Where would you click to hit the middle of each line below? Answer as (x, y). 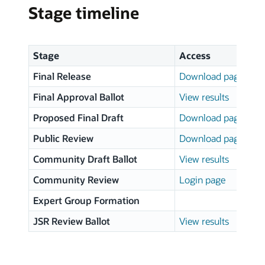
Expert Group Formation (86, 201)
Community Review (76, 180)
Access (195, 56)
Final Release (62, 76)
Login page (202, 180)
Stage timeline (84, 13)
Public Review (63, 138)
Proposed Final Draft (78, 118)
